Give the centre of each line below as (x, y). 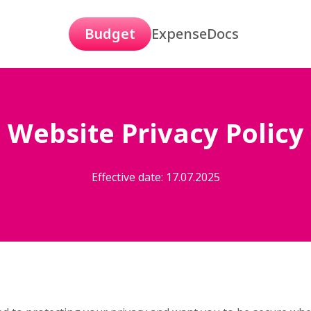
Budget (110, 34)
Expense (179, 34)
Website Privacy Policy (155, 133)
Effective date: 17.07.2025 (155, 177)
